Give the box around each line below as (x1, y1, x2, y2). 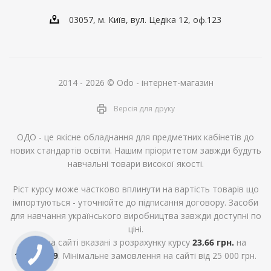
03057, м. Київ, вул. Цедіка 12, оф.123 (69, 14, 221, 25)
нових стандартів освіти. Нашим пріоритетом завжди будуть (10, 144, 261, 156)
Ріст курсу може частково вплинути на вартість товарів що (12, 183, 259, 195)
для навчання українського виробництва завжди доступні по (10, 209, 261, 221)
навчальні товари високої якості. (67, 157, 204, 169)
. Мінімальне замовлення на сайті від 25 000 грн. (58, 249, 256, 261)
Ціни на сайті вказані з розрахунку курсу (25, 236, 192, 248)
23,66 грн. (192, 236, 234, 248)
